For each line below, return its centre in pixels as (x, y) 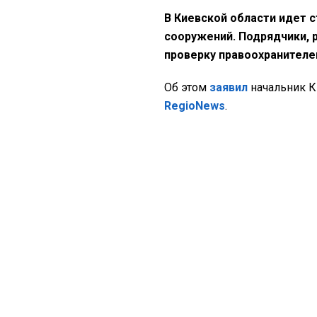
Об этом (187, 88)
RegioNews (195, 106)
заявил (229, 88)
